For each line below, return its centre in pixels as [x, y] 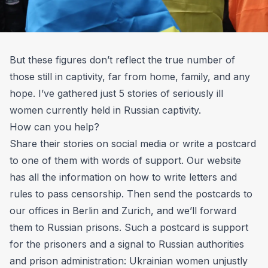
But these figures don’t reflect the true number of [122, 60]
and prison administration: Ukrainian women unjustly [129, 261]
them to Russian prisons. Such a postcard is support [129, 227]
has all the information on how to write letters [113, 177]
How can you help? [54, 127]
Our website [214, 160]
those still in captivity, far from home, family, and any [130, 77]
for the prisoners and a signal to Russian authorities [127, 244]
